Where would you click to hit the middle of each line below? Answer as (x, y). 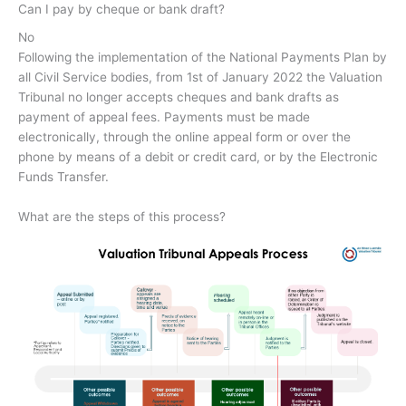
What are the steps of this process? (122, 217)
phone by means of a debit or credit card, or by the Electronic (198, 157)
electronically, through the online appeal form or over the (184, 137)
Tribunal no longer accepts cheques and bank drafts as (179, 97)
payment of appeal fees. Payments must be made (164, 117)
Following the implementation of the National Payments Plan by (203, 58)
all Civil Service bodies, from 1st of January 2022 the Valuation (200, 77)
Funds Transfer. (63, 177)
